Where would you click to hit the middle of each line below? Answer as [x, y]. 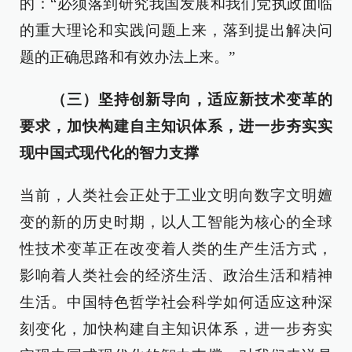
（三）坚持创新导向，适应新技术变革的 [184, 99]
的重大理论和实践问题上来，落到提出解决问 [176, 30]
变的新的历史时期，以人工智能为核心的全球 [176, 222]
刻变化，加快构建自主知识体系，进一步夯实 [176, 329]
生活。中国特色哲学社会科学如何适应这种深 [176, 302]
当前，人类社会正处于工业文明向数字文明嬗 [176, 195]
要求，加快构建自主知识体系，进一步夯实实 [176, 126]
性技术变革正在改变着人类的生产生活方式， [176, 249]
